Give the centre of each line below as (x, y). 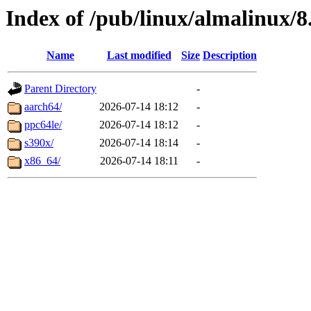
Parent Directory (60, 89)
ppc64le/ (43, 125)
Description (230, 56)
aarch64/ (43, 107)
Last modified (139, 56)
